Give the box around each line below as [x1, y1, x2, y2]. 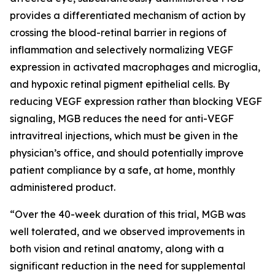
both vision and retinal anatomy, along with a [10, 242, 224, 255]
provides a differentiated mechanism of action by [10, 9, 246, 21]
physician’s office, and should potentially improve [10, 147, 244, 159]
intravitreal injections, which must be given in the [10, 130, 238, 142]
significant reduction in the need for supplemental [10, 260, 246, 272]
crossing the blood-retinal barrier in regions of [10, 26, 227, 39]
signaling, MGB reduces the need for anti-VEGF [10, 112, 234, 125]
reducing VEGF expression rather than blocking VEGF [10, 95, 262, 107]
